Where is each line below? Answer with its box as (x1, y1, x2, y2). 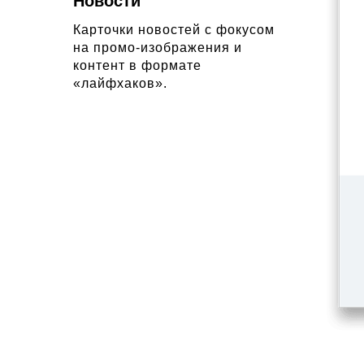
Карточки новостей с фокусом (73, 23, 275, 37)
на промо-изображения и (73, 41, 242, 54)
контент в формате (73, 58, 201, 72)
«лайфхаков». (73, 76, 167, 90)
